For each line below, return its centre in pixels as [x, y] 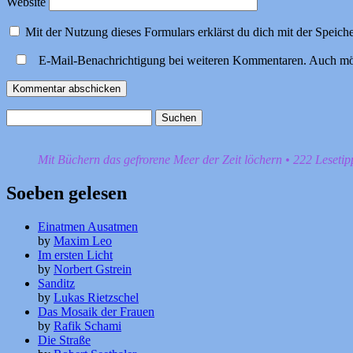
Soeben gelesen [67, 193]
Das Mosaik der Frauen [96, 311]
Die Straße [64, 340]
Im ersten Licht [75, 255]
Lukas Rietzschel [96, 297]
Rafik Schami [87, 325]
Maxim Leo [83, 240]
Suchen [24, 115]
